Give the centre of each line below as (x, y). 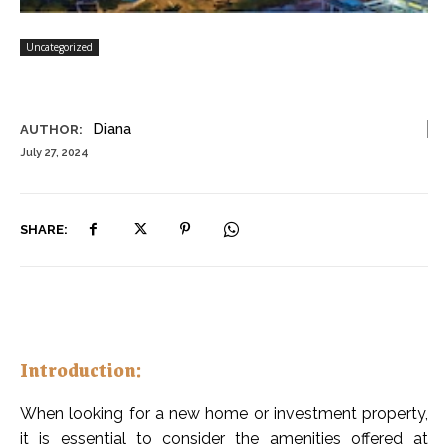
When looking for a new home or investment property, (224, 414)
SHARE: (44, 229)
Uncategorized (59, 47)
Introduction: (80, 369)
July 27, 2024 (54, 153)
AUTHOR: (51, 129)
